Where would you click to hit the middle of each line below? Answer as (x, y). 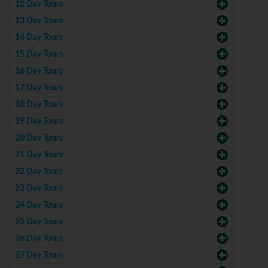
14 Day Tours (39, 38)
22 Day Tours (39, 172)
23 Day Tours (39, 189)
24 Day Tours (39, 205)
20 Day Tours (39, 138)
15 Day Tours (39, 55)
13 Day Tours (39, 21)
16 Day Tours (39, 71)
